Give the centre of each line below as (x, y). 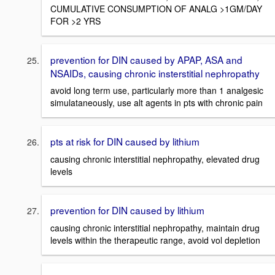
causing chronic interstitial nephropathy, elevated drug (155, 159)
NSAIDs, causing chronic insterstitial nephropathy (155, 73)
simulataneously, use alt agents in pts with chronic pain (157, 103)
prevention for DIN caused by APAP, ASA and (146, 59)
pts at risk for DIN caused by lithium (125, 141)
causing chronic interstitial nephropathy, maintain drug (155, 227)
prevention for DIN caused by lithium (127, 210)
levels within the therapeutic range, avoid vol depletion (155, 240)
